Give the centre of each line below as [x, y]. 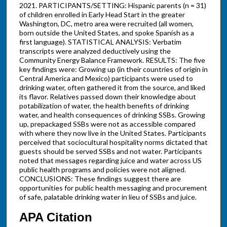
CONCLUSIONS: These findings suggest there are [100, 179]
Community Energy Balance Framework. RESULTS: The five [112, 60]
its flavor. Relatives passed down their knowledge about [107, 97]
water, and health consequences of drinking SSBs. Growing [112, 115]
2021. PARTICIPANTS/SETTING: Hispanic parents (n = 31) [112, 6]
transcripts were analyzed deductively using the [95, 51]
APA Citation [55, 217]
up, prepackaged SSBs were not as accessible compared [107, 124]
